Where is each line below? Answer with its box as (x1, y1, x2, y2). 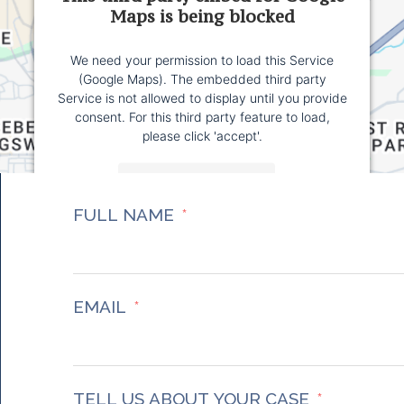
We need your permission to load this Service (70, 51, 334, 68)
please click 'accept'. (142, 127, 262, 143)
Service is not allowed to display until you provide (57, 89, 347, 106)
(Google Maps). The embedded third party (78, 70, 326, 87)
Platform (177, 271, 227, 288)
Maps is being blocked (109, 5, 295, 27)
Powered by (61, 252, 136, 269)
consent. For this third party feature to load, (74, 108, 330, 124)
